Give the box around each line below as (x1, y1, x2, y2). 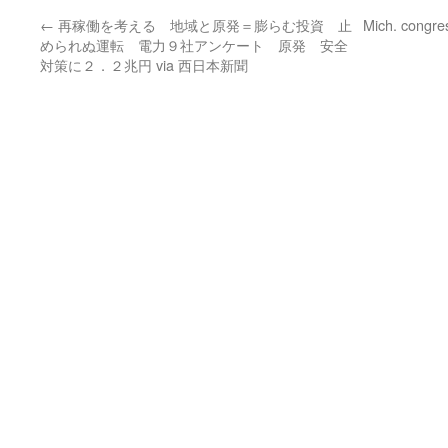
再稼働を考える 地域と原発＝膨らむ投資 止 (54, 14, 352, 35)
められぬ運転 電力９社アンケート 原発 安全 (40, 34, 348, 55)
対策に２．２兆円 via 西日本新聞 (40, 54, 248, 75)
